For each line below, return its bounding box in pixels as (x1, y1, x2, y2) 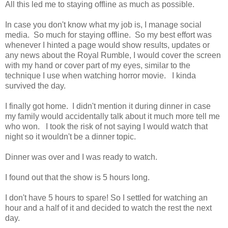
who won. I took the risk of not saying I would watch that (5, 122, 208, 131)
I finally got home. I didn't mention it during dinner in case (5, 101, 211, 110)
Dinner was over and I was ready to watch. (5, 152, 157, 161)
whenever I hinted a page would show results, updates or (5, 40, 210, 49)
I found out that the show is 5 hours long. (5, 173, 152, 182)
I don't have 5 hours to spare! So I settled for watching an (5, 193, 208, 202)
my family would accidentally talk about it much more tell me (5, 111, 220, 121)
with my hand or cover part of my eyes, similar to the (5, 61, 190, 70)
